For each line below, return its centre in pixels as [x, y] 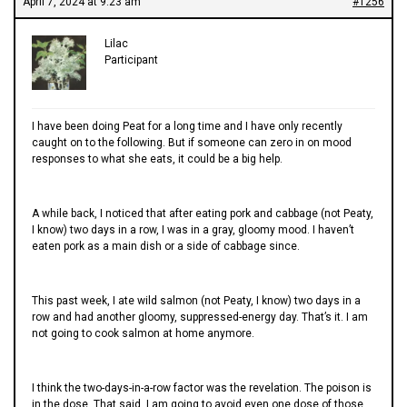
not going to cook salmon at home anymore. [143, 333]
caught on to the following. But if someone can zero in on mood [192, 142]
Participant [131, 60]
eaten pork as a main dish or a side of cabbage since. [166, 246]
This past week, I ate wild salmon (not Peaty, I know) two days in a [196, 300]
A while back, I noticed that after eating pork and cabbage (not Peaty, [203, 213]
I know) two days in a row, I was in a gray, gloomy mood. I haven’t [193, 229]
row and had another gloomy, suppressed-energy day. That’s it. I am [200, 317]
